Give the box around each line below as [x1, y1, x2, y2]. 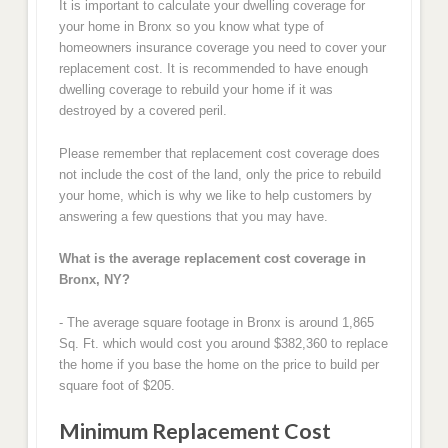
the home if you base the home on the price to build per [58, 356, 379, 372]
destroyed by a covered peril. [58, 103, 227, 119]
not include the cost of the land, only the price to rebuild [58, 166, 381, 182]
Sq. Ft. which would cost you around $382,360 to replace [58, 335, 388, 351]
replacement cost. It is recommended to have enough [58, 61, 368, 77]
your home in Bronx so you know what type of [58, 19, 324, 35]
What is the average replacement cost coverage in [58, 251, 366, 267]
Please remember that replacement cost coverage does [58, 145, 380, 161]
